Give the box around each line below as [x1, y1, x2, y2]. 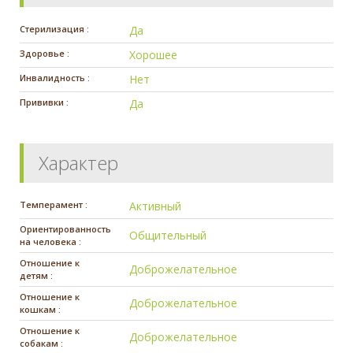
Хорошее [129, 46, 178, 62]
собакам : [20, 336, 63, 349]
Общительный [129, 227, 207, 243]
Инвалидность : [20, 71, 90, 84]
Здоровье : [20, 46, 69, 59]
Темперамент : [20, 198, 87, 210]
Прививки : [20, 95, 69, 108]
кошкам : [20, 303, 61, 315]
